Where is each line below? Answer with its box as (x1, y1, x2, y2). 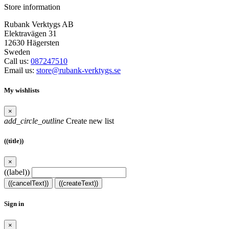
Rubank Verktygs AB (4, 19, 74, 29)
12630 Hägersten (4, 38, 59, 47)
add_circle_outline (4, 116, 64, 125)
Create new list (64, 116, 114, 125)
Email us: (4, 65, 36, 75)
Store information (4, 2, 60, 11)
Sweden (4, 47, 30, 56)
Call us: (4, 56, 31, 65)
